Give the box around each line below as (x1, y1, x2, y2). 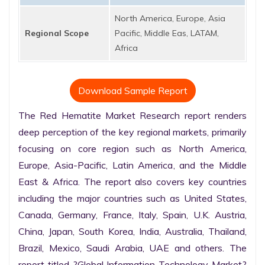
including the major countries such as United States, (18, 192, 247, 204)
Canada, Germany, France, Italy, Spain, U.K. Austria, (18, 209, 247, 221)
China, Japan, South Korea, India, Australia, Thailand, (18, 225, 247, 237)
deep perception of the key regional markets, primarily (18, 126, 247, 138)
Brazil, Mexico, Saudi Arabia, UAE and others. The (18, 242, 247, 254)
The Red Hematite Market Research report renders (18, 109, 247, 121)
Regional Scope (25, 28, 89, 38)
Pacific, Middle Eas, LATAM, (115, 28, 219, 38)
